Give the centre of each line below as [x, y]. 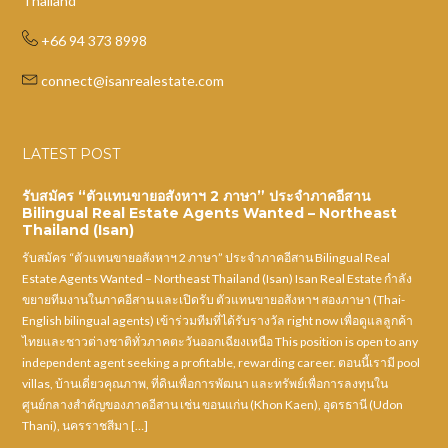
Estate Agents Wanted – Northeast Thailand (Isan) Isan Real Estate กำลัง [217, 278]
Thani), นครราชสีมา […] [85, 425]
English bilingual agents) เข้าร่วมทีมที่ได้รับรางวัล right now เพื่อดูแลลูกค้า [218, 320]
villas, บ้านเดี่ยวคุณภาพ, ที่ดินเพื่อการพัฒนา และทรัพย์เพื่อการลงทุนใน [205, 383]
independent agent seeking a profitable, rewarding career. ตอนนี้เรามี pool [221, 362]
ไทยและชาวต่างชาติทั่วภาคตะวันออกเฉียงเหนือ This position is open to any [220, 341]
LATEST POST [71, 153]
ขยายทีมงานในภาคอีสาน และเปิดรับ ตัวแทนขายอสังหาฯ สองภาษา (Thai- [214, 299]
